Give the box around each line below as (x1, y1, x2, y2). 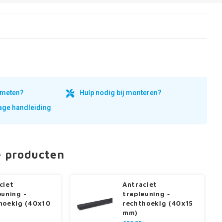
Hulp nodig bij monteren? (79, 88, 162, 98)
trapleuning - (122, 190, 170, 198)
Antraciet (122, 180, 157, 188)
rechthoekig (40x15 (122, 199, 193, 207)
